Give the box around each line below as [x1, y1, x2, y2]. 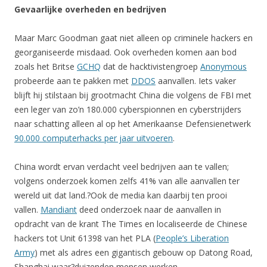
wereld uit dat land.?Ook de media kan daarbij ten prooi [14, 189, 227, 201]
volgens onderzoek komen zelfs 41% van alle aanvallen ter [14, 175, 240, 187]
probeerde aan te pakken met [14, 74, 131, 86]
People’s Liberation [156, 232, 229, 244]
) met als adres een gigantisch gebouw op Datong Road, [35, 246, 253, 258]
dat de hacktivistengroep [101, 60, 200, 72]
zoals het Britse [14, 60, 77, 72]
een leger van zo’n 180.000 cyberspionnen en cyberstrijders [14, 103, 241, 115]
